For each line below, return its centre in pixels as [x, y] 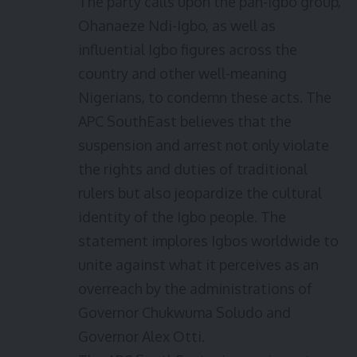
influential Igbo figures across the [188, 49]
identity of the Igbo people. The [182, 217]
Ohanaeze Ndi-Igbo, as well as [177, 25]
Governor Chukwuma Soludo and [184, 312]
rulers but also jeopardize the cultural [200, 193]
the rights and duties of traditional [193, 169]
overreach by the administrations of [195, 288]
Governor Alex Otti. [141, 336]
